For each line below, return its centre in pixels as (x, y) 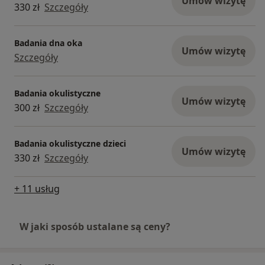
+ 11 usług (37, 189)
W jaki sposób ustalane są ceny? (95, 227)
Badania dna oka (48, 43)
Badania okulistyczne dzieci (70, 143)
